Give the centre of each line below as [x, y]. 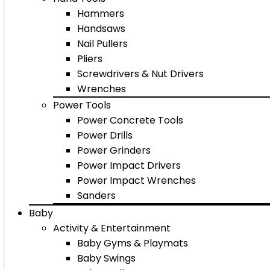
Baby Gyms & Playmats [133, 243]
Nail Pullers [102, 44]
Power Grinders [114, 150]
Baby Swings [106, 258]
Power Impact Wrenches [137, 181]
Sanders [96, 196]
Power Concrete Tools [130, 120]
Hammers [101, 14]
